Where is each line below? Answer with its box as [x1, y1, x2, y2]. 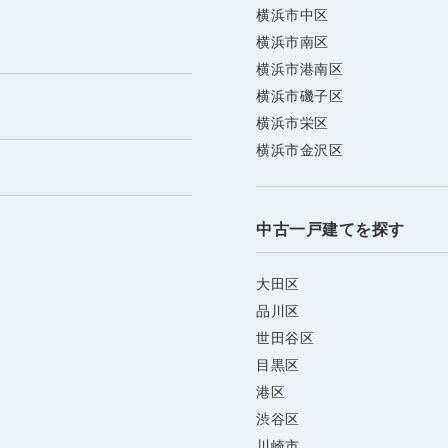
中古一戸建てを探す [256, 221, 405, 239]
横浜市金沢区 [256, 142, 344, 159]
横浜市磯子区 [256, 88, 344, 105]
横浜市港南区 [256, 61, 344, 78]
